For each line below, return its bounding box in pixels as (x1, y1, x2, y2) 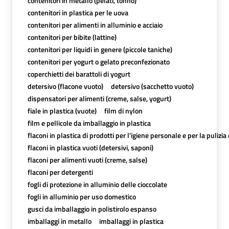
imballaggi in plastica (99, 215, 164, 226)
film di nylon (104, 105, 143, 116)
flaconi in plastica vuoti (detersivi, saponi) (27, 142, 153, 153)
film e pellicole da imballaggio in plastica (27, 117, 151, 128)
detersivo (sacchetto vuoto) (110, 80, 194, 91)
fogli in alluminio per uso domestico (27, 191, 136, 202)
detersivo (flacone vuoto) (27, 80, 103, 91)
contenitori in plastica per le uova (27, 7, 128, 18)
